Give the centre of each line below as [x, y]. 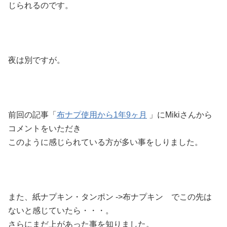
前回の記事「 [32, 115]
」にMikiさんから [180, 115]
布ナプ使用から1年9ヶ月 [102, 115]
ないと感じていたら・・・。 [61, 211]
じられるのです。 [41, 5]
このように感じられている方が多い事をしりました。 [105, 142]
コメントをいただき [45, 128]
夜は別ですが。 [36, 60]
